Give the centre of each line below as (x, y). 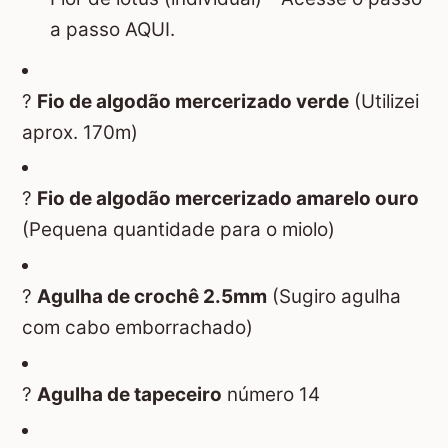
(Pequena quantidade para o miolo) (178, 230)
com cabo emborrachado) (137, 328)
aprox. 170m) (80, 132)
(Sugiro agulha (334, 297)
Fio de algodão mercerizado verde (193, 101)
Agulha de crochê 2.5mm (152, 297)
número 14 (271, 394)
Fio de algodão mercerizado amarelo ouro (228, 199)
